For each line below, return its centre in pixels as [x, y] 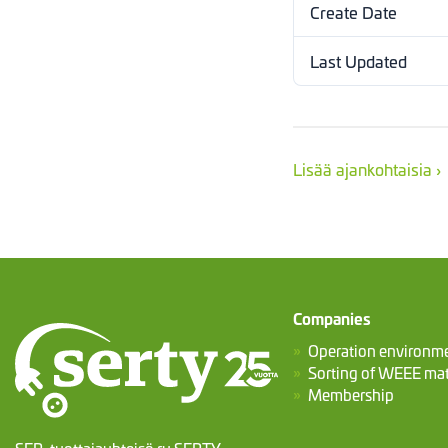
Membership [350, 394]
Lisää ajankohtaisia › [367, 168]
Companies [331, 318]
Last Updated [359, 60]
